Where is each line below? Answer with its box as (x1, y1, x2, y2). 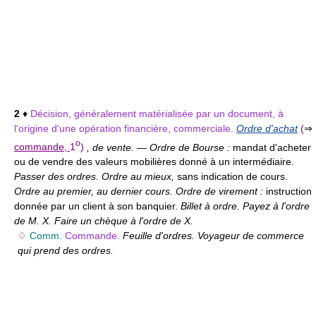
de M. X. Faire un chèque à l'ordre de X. (14, 215, 193, 227)
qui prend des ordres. (18, 245, 114, 257)
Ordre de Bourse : (150, 141, 233, 153)
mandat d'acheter (233, 141, 311, 153)
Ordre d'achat (236, 122, 298, 134)
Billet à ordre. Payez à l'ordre (181, 200, 310, 212)
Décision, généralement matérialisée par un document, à (30, 107, 284, 119)
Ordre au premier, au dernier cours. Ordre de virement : (14, 186, 266, 197)
